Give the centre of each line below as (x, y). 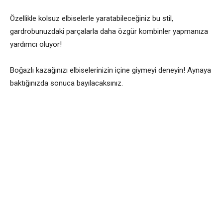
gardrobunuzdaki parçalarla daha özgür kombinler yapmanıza (109, 31)
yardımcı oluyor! (36, 44)
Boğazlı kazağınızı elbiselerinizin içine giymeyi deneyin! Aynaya (111, 70)
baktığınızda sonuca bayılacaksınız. (66, 83)
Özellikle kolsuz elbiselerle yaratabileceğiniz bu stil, (92, 18)
